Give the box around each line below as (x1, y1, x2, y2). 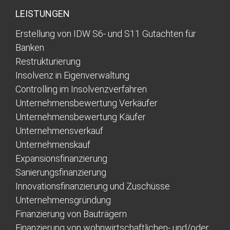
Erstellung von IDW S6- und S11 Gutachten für (15, 28, 196, 40)
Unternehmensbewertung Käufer (15, 111, 146, 123)
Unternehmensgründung (15, 195, 111, 206)
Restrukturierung (15, 56, 81, 67)
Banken (15, 42, 44, 53)
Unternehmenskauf (15, 139, 90, 150)
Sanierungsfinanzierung (15, 167, 106, 178)
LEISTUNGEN (15, 8, 70, 20)
